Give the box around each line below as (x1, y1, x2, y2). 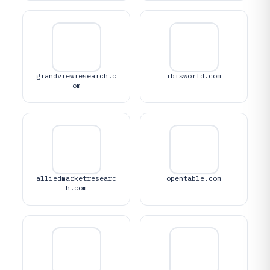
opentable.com (166, 174, 221, 183)
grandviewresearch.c (36, 71, 116, 80)
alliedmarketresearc (36, 174, 116, 183)
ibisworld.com (166, 71, 221, 80)
